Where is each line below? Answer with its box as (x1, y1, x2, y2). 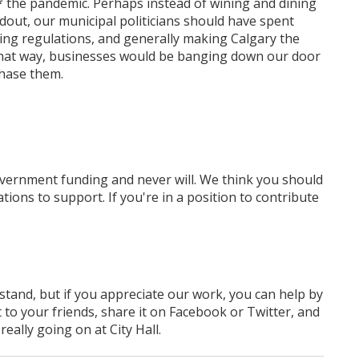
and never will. (111, 171, 200, 189)
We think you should (200, 171, 323, 189)
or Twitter (227, 303, 291, 321)
